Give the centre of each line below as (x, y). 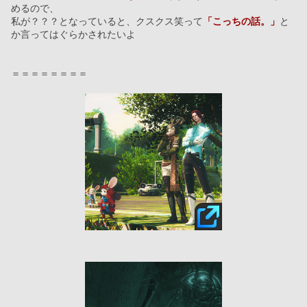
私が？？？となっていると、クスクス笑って (107, 21)
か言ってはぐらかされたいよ (73, 34)
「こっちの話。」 (241, 21)
